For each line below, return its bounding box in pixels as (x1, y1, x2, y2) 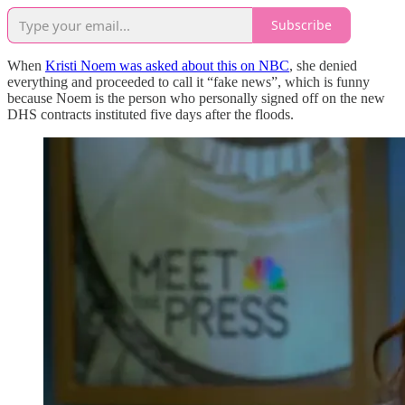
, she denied (289, 57, 357, 73)
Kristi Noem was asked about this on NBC (45, 57, 289, 73)
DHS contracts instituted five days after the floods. (7, 106, 294, 122)
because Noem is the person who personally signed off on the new (7, 89, 385, 106)
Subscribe (271, 16, 332, 34)
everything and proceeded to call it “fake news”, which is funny (7, 73, 370, 89)
